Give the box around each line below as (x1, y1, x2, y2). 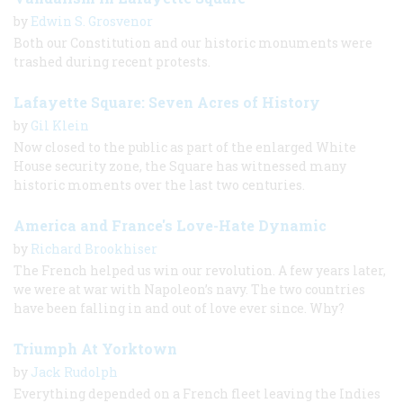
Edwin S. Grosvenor (31, 12, 153, 30)
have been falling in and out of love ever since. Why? (13, 299, 345, 317)
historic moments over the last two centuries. (13, 175, 305, 193)
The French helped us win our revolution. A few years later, (13, 261, 386, 279)
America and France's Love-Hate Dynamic (13, 215, 327, 235)
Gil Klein (31, 116, 89, 134)
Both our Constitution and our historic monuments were (13, 33, 372, 51)
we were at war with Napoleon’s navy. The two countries (13, 280, 365, 298)
